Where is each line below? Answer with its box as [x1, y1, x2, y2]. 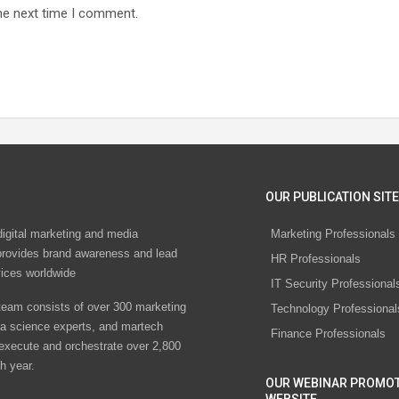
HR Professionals [271, 252, 361, 266]
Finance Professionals [271, 327, 386, 341]
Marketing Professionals [271, 227, 395, 241]
